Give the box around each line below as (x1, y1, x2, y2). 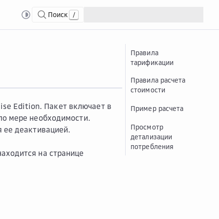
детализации (131, 132, 173, 141)
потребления (131, 142, 174, 151)
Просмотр (131, 123, 163, 131)
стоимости (131, 86, 165, 94)
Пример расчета (131, 104, 184, 112)
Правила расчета (131, 76, 186, 84)
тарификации (131, 58, 174, 66)
